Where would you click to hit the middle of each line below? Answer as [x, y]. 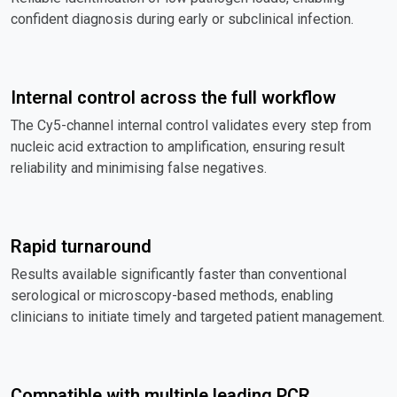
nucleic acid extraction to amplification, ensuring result [178, 146]
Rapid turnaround [81, 246]
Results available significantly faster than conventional [179, 274]
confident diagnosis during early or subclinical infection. [182, 19]
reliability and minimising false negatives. [139, 167]
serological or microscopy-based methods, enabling [172, 295]
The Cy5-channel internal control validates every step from [191, 125]
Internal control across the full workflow [173, 97]
